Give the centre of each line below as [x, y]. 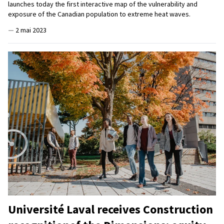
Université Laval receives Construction [110, 209]
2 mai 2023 [31, 30]
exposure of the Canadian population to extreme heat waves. [99, 14]
